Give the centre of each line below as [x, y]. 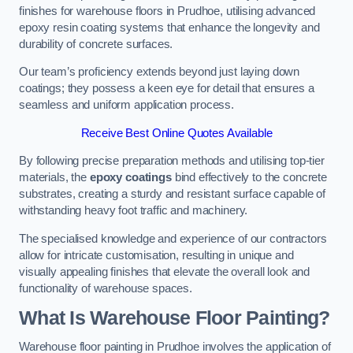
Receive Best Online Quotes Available [176, 133]
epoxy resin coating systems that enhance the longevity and [169, 27]
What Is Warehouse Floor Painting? [175, 318]
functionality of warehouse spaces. [106, 288]
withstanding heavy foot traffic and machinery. [134, 211]
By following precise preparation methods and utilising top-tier [172, 161]
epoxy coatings [130, 178]
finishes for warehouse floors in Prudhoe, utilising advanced [167, 11]
